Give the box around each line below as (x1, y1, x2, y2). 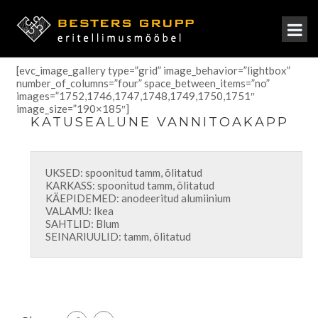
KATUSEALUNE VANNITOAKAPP (30, 114, 289, 130)
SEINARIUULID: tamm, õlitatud (45, 230, 191, 243)
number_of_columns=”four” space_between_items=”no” (16, 77, 270, 89)
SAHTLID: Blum (45, 217, 119, 230)
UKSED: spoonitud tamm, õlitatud (45, 166, 202, 179)
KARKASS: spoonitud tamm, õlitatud (45, 179, 214, 192)
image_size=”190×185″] (16, 102, 129, 115)
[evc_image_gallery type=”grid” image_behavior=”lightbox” (16, 64, 290, 77)
